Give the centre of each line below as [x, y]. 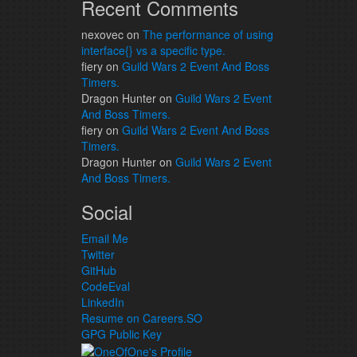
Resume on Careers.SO [142, 318]
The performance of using [208, 34]
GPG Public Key [122, 334]
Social [107, 212]
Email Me [105, 238]
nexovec [102, 34]
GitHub [99, 270]
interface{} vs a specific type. [153, 50]
